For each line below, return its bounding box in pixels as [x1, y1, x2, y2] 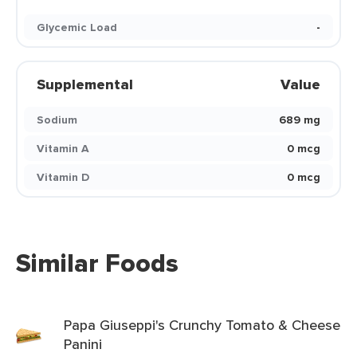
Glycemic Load [37, 19, 117, 35]
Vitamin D [37, 169, 89, 185]
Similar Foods [16, 244, 178, 282]
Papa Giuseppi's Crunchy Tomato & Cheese [64, 315, 340, 335]
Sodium [37, 112, 77, 127]
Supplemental [37, 74, 133, 95]
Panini [64, 334, 102, 354]
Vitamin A [37, 140, 89, 156]
